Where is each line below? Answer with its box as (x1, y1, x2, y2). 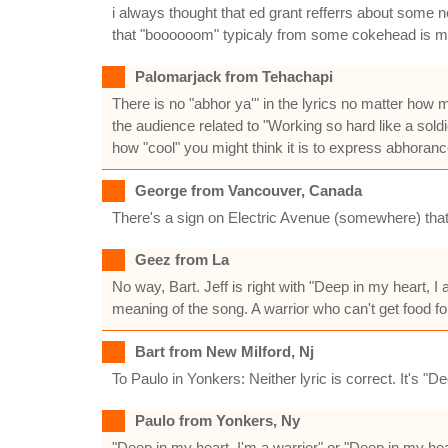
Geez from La (135, 251, 229, 268)
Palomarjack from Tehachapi (135, 68, 333, 85)
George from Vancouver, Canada (135, 182, 362, 199)
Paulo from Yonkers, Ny (135, 412, 300, 429)
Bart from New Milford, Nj (135, 343, 314, 360)
